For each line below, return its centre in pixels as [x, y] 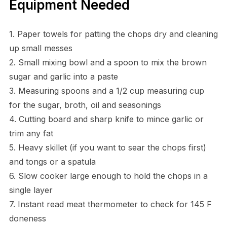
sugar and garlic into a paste [63, 76]
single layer [31, 190]
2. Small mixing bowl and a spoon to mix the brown [108, 62]
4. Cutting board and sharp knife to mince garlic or [106, 119]
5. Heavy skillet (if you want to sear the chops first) [107, 147]
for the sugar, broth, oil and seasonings [85, 105]
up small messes [41, 48]
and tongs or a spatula [52, 161]
